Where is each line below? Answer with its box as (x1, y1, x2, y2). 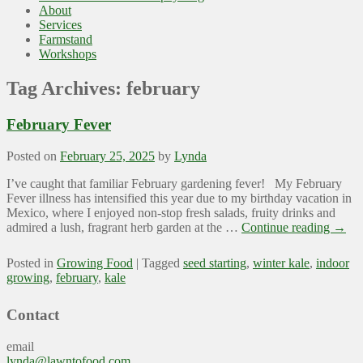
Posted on (6, 148, 60, 163)
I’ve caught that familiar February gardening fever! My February (6, 176, 342, 190)
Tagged (142, 255, 180, 270)
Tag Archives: (6, 78, 126, 100)
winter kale (253, 255, 310, 270)
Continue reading (241, 220, 333, 234)
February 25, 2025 (60, 148, 155, 163)
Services (39, 18, 82, 32)
